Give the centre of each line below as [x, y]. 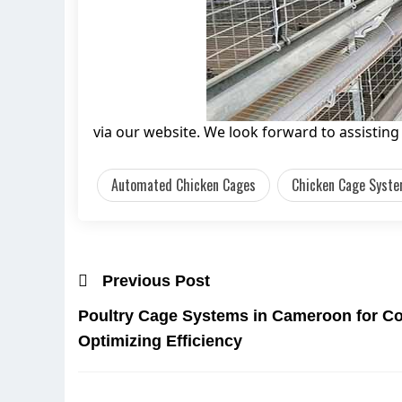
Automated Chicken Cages [184, 184]
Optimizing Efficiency [160, 341]
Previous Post [156, 280]
